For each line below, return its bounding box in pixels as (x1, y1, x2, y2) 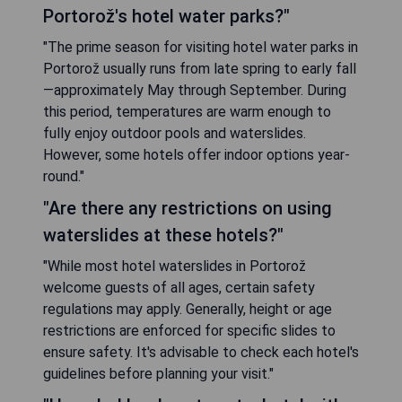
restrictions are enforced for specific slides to (43, 321, 336, 339)
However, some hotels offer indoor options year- (43, 145, 350, 163)
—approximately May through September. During (43, 81, 346, 99)
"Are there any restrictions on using (43, 197, 332, 219)
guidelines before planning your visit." (43, 364, 274, 382)
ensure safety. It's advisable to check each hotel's (43, 343, 359, 361)
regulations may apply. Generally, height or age (43, 300, 332, 318)
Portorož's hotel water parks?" (43, 4, 290, 27)
